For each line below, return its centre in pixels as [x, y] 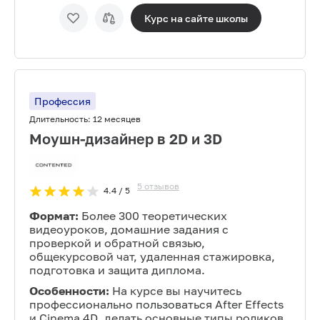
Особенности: [69, 291]
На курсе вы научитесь [177, 291]
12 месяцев [117, 119]
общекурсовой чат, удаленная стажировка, [152, 256]
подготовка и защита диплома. [117, 270]
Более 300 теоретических [154, 216]
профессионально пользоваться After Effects [156, 304]
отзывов [162, 186]
